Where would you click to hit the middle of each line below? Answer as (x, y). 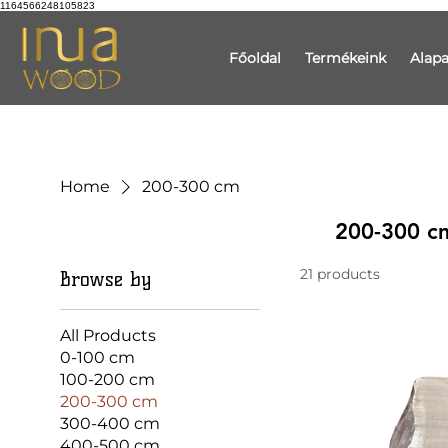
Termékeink (345, 58)
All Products (108, 336)
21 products (340, 274)
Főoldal (254, 58)
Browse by (106, 279)
